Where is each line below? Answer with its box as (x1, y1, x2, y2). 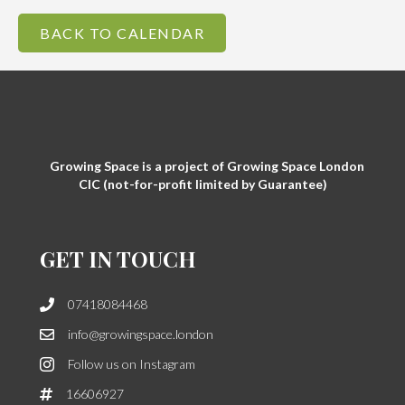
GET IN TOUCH (40, 244, 196, 274)
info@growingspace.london (68, 326, 213, 343)
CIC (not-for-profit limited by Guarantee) (78, 176, 327, 193)
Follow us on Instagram (68, 356, 195, 372)
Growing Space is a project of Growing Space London (41, 158, 364, 174)
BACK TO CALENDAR (40, 24, 204, 42)
